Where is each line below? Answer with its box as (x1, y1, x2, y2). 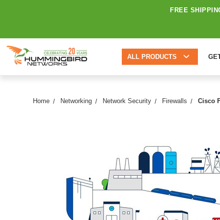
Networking (60, 97, 92, 105)
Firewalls (162, 97, 188, 105)
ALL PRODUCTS (127, 53, 177, 60)
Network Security (103, 97, 152, 105)
